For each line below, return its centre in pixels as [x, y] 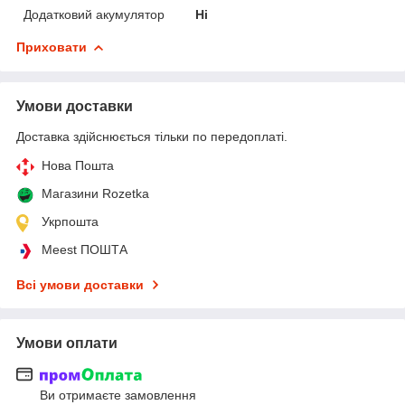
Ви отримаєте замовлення [118, 396]
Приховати [52, 47]
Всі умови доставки [80, 284]
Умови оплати [67, 343]
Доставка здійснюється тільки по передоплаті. [152, 136]
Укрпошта [70, 221]
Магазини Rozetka [95, 193]
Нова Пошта [78, 165]
